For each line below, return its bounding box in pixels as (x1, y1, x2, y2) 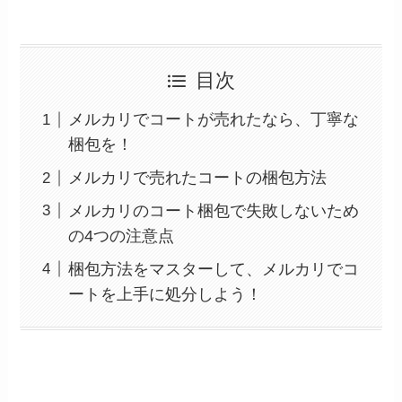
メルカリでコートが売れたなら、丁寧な (68, 110, 360, 129)
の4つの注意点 (68, 226, 175, 245)
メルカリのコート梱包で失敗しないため (68, 201, 360, 220)
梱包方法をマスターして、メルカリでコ (68, 259, 360, 278)
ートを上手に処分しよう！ (68, 284, 263, 303)
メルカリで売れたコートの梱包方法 (68, 169, 328, 188)
